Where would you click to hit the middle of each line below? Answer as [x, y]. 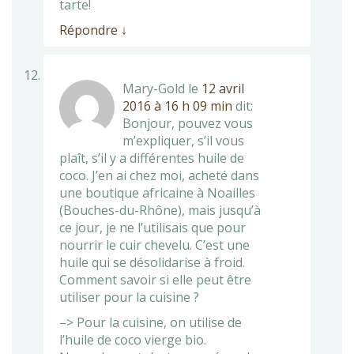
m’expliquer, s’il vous [183, 140]
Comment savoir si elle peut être [155, 279]
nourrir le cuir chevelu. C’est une [154, 245]
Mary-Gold [154, 88]
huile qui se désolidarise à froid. [152, 262]
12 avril [223, 88]
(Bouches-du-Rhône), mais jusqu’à [160, 210]
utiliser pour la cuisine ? [129, 297]
